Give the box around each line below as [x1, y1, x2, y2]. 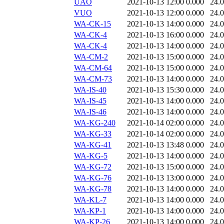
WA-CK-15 [74, 19, 111, 28]
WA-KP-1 [74, 206, 106, 215]
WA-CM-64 [74, 63, 112, 72]
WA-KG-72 [74, 162, 111, 171]
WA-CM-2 [74, 52, 108, 61]
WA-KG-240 [74, 118, 115, 127]
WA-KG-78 [74, 184, 111, 193]
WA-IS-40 [74, 85, 106, 94]
